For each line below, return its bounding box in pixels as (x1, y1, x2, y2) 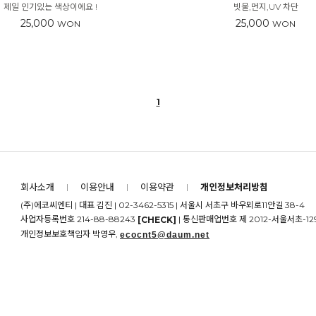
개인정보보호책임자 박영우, (20, 229, 120, 240)
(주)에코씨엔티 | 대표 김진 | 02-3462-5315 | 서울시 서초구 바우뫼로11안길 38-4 (20, 200, 305, 211)
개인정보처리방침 (200, 181, 268, 193)
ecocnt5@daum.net (120, 230, 209, 241)
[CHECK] (138, 214, 176, 226)
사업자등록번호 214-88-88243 (20, 214, 138, 225)
